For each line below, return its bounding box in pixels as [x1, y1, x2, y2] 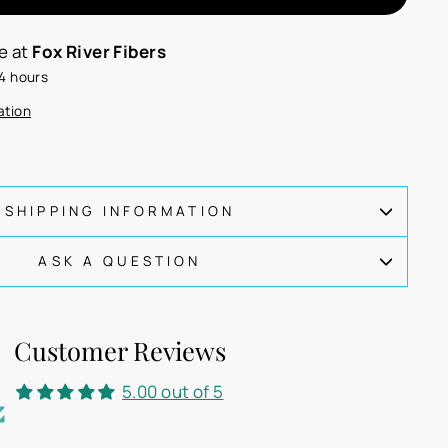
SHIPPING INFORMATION [5, 202, 235, 220]
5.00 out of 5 [122, 380, 224, 403]
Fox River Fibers [32, 40, 166, 63]
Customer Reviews [14, 333, 226, 367]
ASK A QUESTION [38, 252, 202, 270]
